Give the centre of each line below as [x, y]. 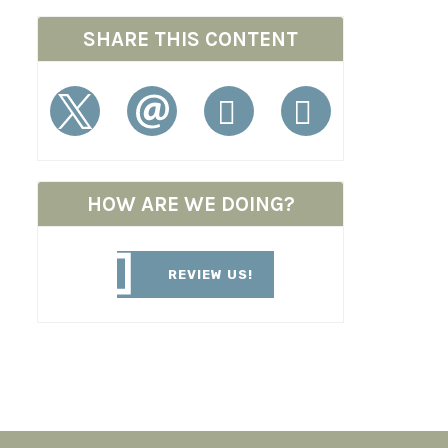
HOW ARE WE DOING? [190, 204]
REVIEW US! [211, 275]
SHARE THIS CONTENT [191, 39]
